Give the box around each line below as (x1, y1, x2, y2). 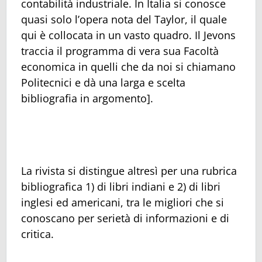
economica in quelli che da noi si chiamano (21, 59, 236, 74)
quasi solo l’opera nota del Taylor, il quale (21, 12, 227, 26)
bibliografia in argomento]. (21, 91, 153, 105)
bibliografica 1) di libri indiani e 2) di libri (21, 179, 220, 194)
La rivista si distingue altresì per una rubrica (21, 163, 237, 178)
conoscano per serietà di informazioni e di (21, 211, 229, 225)
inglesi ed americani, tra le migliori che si (21, 195, 224, 209)
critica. (21, 226, 54, 241)
